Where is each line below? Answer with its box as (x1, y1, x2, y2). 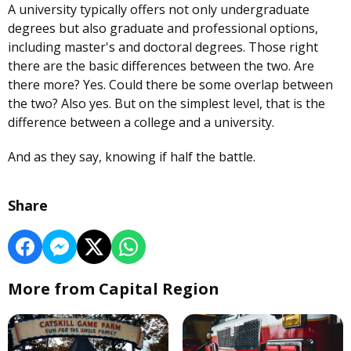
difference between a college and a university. (8, 114, 277, 132)
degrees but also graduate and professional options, (8, 20, 318, 38)
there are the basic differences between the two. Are (8, 57, 314, 75)
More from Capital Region (8, 278, 219, 300)
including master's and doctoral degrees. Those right (8, 38, 318, 56)
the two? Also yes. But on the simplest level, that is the (8, 95, 325, 113)
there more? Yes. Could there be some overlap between (8, 76, 333, 94)
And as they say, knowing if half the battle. (8, 148, 255, 166)
